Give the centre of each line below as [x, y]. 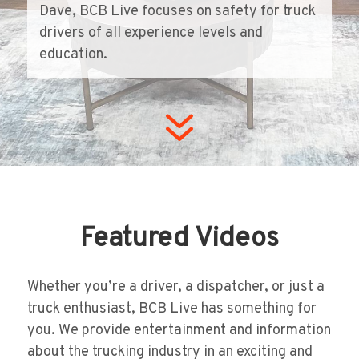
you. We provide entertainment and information [179, 331]
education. [73, 55]
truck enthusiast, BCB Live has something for [171, 309]
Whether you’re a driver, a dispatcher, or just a [175, 287]
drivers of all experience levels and [151, 33]
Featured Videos [179, 239]
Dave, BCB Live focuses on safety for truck [177, 12]
